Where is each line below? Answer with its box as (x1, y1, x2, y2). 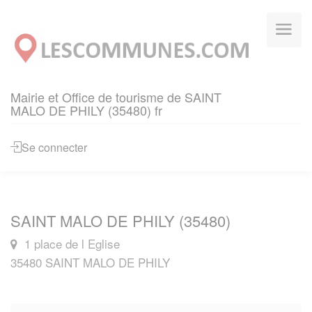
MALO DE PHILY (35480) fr (10, 101, 162, 119)
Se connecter (22, 139, 87, 155)
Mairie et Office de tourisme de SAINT (10, 88, 221, 106)
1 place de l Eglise (21, 235, 120, 252)
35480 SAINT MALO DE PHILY (10, 253, 170, 271)
